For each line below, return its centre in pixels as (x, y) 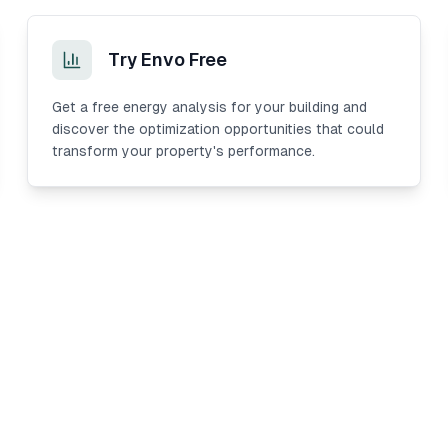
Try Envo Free (167, 59)
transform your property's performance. (183, 151)
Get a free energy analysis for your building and (209, 107)
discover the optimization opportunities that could (217, 129)
